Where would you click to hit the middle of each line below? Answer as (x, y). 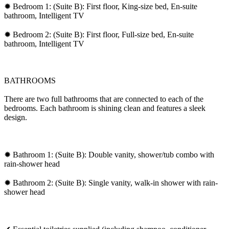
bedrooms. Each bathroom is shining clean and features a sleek (105, 108)
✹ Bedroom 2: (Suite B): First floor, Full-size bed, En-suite (99, 34)
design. (16, 117)
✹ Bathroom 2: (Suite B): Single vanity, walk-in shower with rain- (111, 182)
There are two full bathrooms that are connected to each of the (104, 99)
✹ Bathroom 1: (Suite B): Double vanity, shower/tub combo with (109, 154)
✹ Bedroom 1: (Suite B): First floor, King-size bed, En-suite (101, 6)
